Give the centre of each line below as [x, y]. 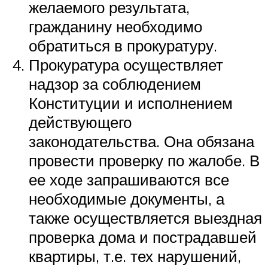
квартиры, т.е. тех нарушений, [135, 256]
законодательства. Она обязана [141, 141]
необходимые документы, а [127, 198]
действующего [80, 122]
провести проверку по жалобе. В [144, 160]
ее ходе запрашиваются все [129, 179]
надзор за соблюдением [115, 83]
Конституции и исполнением [131, 103]
